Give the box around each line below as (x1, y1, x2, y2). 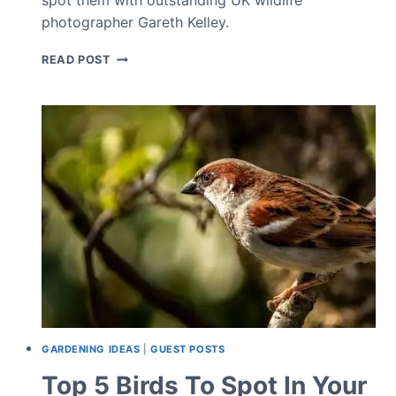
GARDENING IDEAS (42, 342, 141, 355)
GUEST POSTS (150, 342, 225, 355)
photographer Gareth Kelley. (42, 12, 229, 31)
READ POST (42, 52, 111, 66)
